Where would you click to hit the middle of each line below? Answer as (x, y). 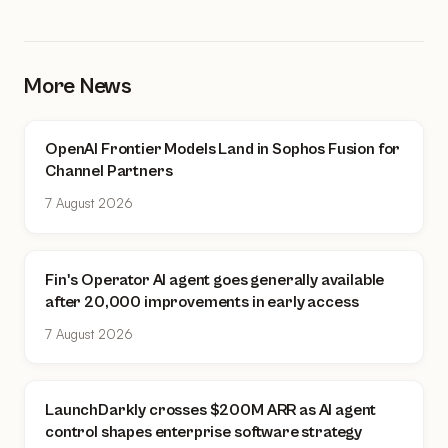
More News (78, 86)
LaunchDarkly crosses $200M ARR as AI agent (211, 409)
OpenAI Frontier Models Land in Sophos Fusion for (223, 149)
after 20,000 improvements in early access (202, 301)
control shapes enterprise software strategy (204, 431)
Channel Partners (109, 171)
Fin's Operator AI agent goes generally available (215, 279)
